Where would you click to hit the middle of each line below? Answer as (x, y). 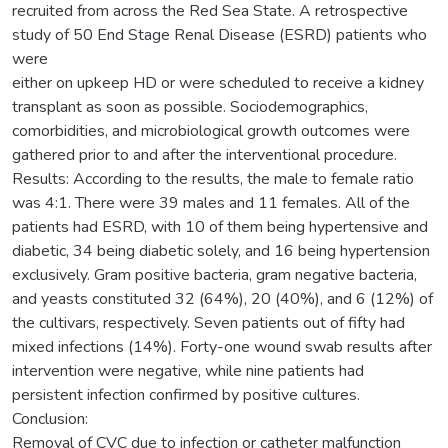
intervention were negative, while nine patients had (188, 370)
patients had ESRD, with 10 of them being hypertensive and (220, 226)
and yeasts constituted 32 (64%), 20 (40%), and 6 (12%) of (222, 298)
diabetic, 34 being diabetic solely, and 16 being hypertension (221, 250)
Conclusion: (50, 418)
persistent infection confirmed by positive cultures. (186, 394)
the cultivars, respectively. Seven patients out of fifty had (208, 322)
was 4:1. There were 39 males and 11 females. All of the (211, 202)
